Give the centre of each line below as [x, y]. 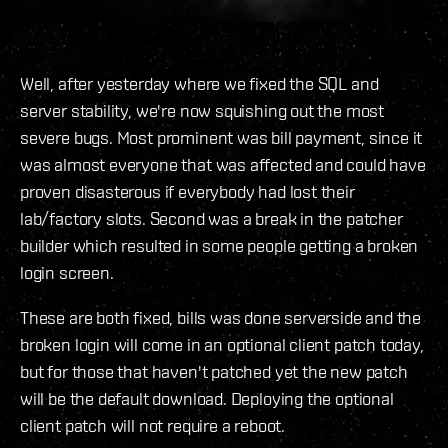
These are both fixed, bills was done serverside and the [221, 318]
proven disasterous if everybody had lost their [187, 192]
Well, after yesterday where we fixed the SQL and [199, 84]
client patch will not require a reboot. [152, 426]
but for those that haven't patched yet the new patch [214, 372]
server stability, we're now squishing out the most [202, 111]
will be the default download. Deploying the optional [207, 399]
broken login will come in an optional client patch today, [222, 345]
